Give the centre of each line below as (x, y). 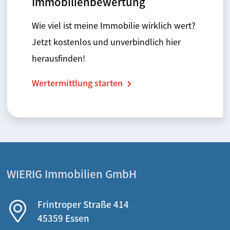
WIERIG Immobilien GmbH (72, 173)
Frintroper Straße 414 (83, 204)
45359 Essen (63, 218)
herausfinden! (59, 58)
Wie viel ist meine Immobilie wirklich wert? (114, 25)
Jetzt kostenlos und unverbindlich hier (106, 41)
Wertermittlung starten (78, 82)
